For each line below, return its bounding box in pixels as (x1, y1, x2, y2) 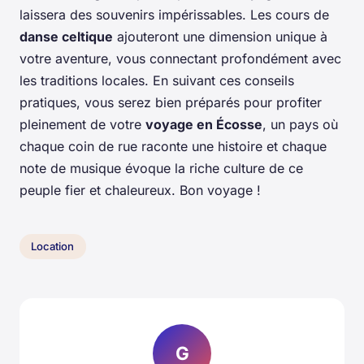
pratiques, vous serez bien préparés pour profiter (19, 93, 322, 110)
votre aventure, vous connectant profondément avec (19, 50, 341, 67)
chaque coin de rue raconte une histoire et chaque (19, 137, 327, 154)
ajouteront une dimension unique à (113, 28, 327, 45)
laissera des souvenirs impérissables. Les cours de (19, 6, 329, 23)
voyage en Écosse (145, 115, 262, 132)
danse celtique (19, 28, 113, 45)
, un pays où (262, 115, 338, 132)
